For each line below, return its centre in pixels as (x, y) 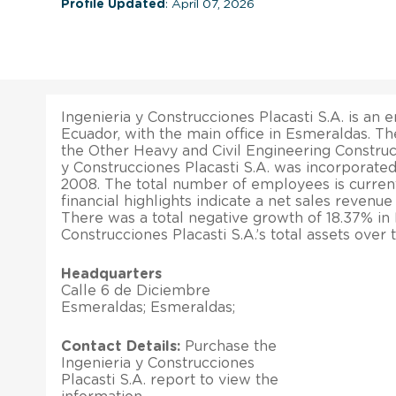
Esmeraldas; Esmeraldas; (148, 307)
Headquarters (111, 274)
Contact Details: (121, 346)
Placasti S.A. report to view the (170, 380)
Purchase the (228, 346)
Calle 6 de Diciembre (136, 290)
